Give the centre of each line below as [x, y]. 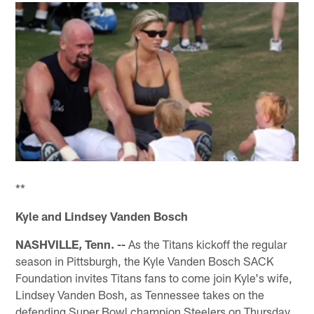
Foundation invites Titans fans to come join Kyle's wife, [154, 277]
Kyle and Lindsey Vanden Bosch [102, 216]
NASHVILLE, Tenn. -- [71, 244]
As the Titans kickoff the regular [206, 244]
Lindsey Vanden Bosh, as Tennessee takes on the [140, 294]
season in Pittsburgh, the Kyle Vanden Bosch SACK [145, 260]
